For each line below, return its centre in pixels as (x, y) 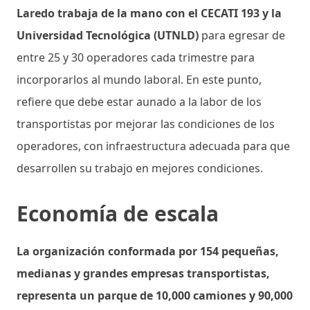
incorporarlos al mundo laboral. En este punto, (139, 79)
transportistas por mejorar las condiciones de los (146, 124)
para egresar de (242, 35)
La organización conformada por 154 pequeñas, (148, 251)
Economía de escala (120, 213)
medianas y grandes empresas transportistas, (143, 273)
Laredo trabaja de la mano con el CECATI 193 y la (149, 13)
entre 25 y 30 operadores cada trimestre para (136, 57)
